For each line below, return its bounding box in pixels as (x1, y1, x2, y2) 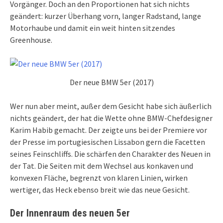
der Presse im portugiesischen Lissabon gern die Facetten (10, 137, 205, 147)
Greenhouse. (10, 35, 52, 45)
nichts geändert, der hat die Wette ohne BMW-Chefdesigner (10, 113, 213, 123)
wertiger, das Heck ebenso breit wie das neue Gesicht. (10, 185, 190, 195)
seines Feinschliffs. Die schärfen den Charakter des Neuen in (10, 149, 211, 159)
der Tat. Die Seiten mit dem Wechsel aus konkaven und (10, 161, 193, 171)
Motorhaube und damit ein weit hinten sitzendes (10, 23, 175, 33)
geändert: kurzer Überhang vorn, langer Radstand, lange (10, 11, 201, 21)
